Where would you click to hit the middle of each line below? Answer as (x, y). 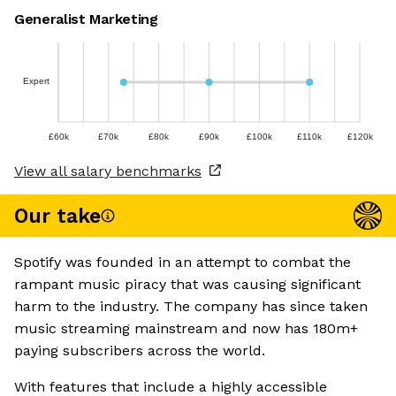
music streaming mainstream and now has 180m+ (186, 329)
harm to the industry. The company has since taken (191, 307)
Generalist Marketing (86, 19)
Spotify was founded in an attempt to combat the (183, 263)
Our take (57, 216)
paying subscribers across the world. (140, 351)
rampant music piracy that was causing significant (187, 285)
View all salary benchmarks (108, 171)
